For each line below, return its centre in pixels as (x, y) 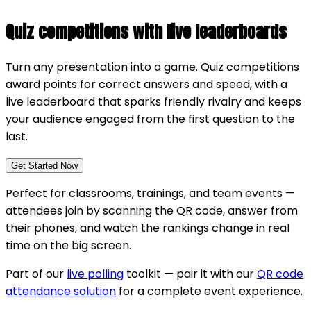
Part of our (36, 274)
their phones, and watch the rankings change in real (148, 228)
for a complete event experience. (209, 291)
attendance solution (61, 291)
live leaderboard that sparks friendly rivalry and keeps (153, 101)
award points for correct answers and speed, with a (146, 84)
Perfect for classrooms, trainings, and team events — (150, 193)
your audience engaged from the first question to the (150, 119)
